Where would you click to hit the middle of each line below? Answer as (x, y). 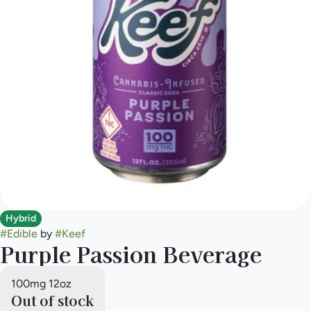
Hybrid (21, 218)
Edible (22, 233)
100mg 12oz (41, 283)
